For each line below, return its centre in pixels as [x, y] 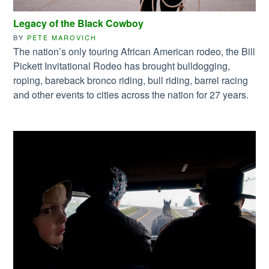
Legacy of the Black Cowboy [79, 23]
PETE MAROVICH [62, 38]
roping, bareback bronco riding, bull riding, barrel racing [131, 80]
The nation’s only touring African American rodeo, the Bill [134, 52]
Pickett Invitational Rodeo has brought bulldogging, [122, 66]
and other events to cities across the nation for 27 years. [131, 95]
